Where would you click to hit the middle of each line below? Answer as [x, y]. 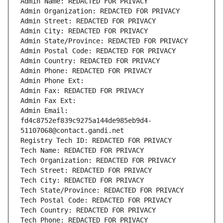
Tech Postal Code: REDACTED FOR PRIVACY [96, 200]
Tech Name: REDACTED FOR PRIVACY [82, 151]
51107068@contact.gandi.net [72, 131]
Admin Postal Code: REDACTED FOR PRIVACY [98, 51]
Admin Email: [44, 111]
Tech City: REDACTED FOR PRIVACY [82, 180]
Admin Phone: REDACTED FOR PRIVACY [86, 71]
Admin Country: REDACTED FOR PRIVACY [90, 61]
